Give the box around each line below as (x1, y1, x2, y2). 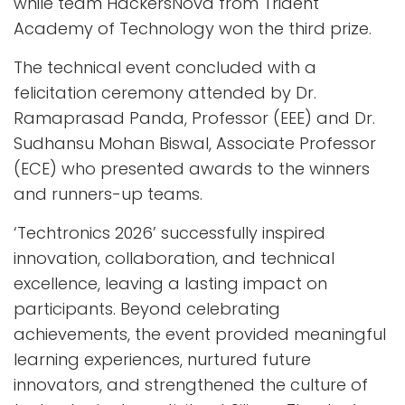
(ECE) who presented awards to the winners (14, 156, 370, 180)
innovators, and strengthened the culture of (14, 372, 368, 396)
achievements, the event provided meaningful (14, 322, 386, 345)
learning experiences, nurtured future (14, 347, 311, 371)
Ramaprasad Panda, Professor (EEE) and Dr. (14, 106, 375, 129)
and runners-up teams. (14, 182, 202, 205)
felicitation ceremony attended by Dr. (14, 80, 316, 104)
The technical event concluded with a (14, 55, 316, 79)
